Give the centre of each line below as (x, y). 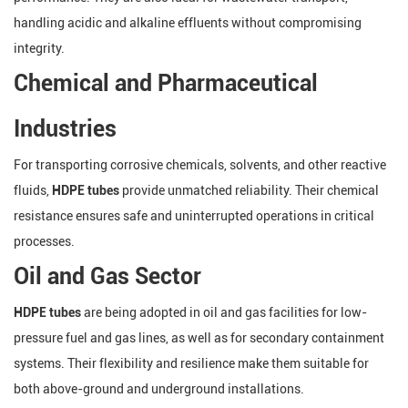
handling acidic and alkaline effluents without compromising (188, 23)
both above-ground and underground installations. (159, 389)
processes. (44, 241)
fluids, (33, 190)
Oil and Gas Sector (107, 276)
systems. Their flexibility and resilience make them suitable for (191, 363)
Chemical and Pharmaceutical (166, 83)
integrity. (39, 48)
